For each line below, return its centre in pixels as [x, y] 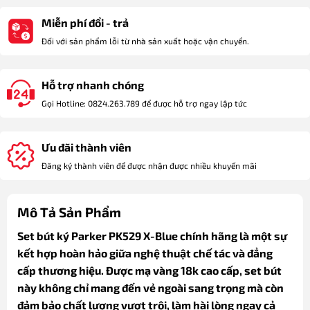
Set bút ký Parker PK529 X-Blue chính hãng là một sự [152, 236]
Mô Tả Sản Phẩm [69, 212]
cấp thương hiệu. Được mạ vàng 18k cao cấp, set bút [149, 271]
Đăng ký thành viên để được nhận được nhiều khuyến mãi [149, 165]
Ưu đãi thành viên [86, 147]
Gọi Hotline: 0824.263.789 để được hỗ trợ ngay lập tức [144, 103]
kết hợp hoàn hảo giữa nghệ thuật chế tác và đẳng [145, 253]
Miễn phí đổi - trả [85, 22]
